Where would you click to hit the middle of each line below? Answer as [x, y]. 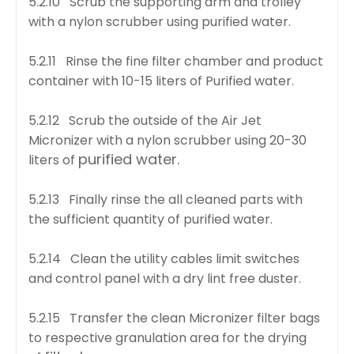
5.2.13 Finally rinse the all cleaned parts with [166, 199]
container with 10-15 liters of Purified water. [161, 81]
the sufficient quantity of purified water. [151, 219]
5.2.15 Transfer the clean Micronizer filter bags [174, 318]
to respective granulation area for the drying [168, 337]
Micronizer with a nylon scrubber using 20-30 [168, 140]
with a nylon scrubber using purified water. [160, 21]
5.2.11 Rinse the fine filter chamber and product [176, 61]
